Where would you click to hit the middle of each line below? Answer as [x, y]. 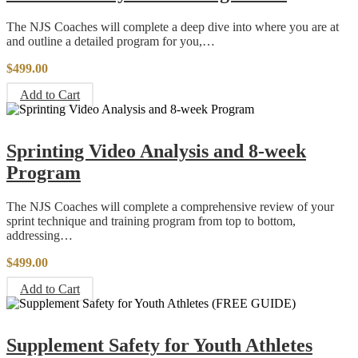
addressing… [40, 235]
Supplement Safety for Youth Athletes [159, 345]
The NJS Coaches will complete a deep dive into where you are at [173, 26]
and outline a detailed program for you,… [111, 41]
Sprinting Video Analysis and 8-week [156, 151]
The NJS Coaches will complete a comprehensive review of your [170, 206]
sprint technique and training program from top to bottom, [151, 221]
